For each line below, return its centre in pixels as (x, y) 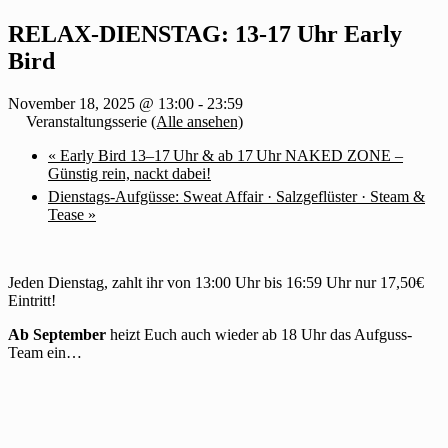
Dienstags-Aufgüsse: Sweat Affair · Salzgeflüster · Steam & (236, 196)
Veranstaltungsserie (88, 121)
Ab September (57, 334)
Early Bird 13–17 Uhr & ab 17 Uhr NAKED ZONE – (229, 155)
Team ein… (45, 352)
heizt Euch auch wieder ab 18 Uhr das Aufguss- (259, 334)
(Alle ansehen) (197, 121)
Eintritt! (32, 300)
